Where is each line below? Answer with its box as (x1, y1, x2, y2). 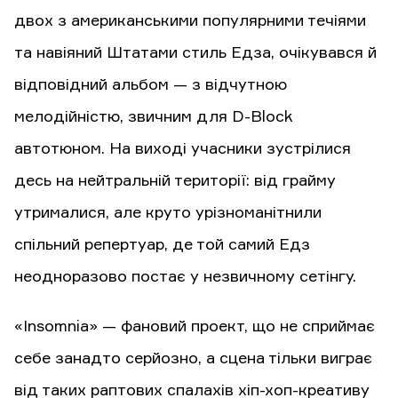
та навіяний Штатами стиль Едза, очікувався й (14, 45, 377, 62)
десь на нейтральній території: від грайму (14, 173, 336, 190)
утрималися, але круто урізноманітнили (14, 205, 322, 222)
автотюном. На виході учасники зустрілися (14, 141, 351, 158)
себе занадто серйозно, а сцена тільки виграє (14, 351, 372, 368)
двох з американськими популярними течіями (14, 13, 366, 30)
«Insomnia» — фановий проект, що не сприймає (14, 319, 375, 336)
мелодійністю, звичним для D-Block (14, 109, 292, 126)
